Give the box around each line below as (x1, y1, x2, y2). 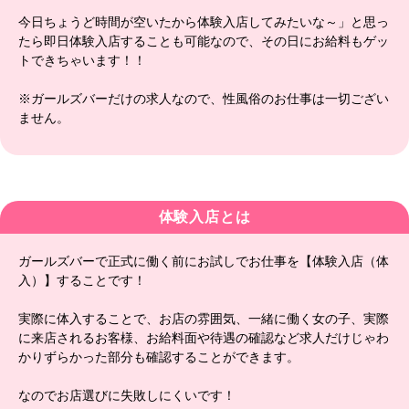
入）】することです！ (18, 273, 146, 288)
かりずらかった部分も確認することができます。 (18, 350, 299, 365)
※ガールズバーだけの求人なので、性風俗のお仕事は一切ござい (18, 91, 389, 107)
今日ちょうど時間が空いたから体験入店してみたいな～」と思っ (18, 15, 389, 30)
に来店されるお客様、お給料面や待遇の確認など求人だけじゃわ (18, 330, 389, 346)
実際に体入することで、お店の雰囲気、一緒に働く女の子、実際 (18, 311, 389, 327)
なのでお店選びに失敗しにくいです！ (18, 388, 236, 404)
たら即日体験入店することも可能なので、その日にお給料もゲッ (18, 34, 389, 49)
